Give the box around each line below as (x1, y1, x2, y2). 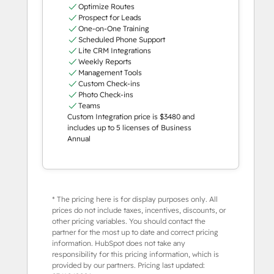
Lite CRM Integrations (78, 46, 151, 56)
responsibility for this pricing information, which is (52, 250, 219, 259)
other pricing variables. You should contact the (52, 217, 206, 226)
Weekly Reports (78, 57, 131, 67)
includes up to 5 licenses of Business (67, 123, 191, 133)
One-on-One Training (78, 24, 149, 34)
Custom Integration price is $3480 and (67, 112, 194, 122)
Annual (67, 134, 91, 144)
